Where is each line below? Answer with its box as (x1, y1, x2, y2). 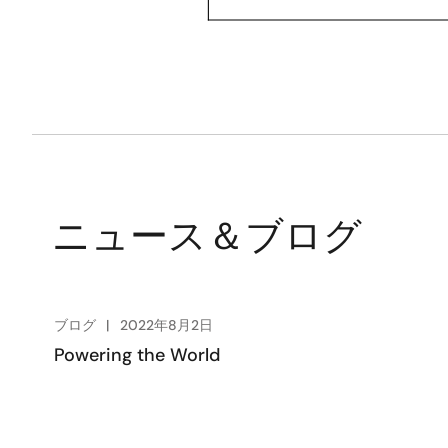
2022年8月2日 (120, 316, 213, 335)
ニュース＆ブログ (52, 211, 362, 262)
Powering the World (54, 343, 220, 368)
